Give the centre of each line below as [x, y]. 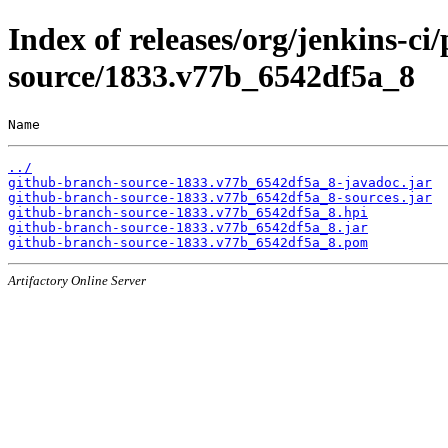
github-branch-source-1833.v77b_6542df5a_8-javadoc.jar [220, 182]
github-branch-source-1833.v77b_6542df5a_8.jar [188, 227]
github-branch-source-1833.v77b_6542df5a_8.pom [188, 242]
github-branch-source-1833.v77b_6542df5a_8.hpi [188, 212]
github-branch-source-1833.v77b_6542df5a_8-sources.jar [220, 197]
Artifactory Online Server [77, 280]
